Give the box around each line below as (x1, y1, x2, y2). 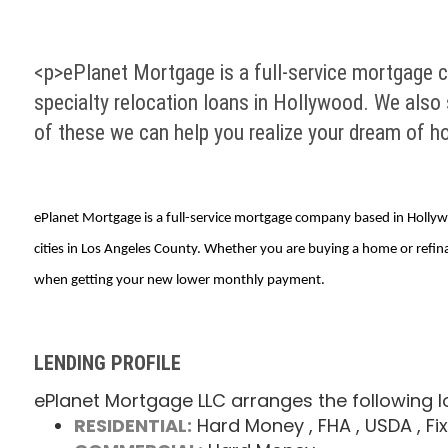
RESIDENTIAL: (73, 412, 192, 438)
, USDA (355, 412, 412, 438)
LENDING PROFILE (33, 350, 181, 375)
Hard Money (196, 412, 304, 438)
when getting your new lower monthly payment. (33, 272, 325, 288)
